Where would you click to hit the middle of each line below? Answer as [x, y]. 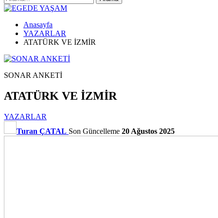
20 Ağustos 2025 [148, 131]
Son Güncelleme [95, 131]
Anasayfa [38, 25]
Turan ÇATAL [42, 131]
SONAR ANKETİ [33, 75]
